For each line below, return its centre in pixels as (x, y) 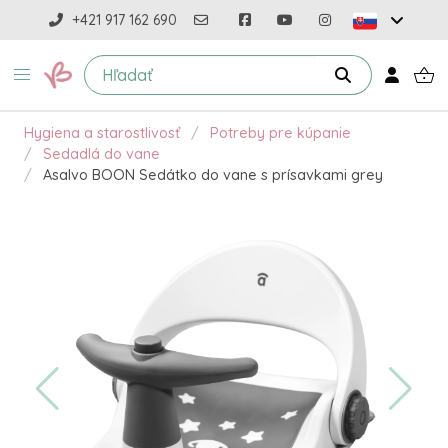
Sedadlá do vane (101, 154)
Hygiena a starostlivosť (102, 133)
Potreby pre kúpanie (280, 133)
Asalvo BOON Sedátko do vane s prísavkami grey (212, 175)
